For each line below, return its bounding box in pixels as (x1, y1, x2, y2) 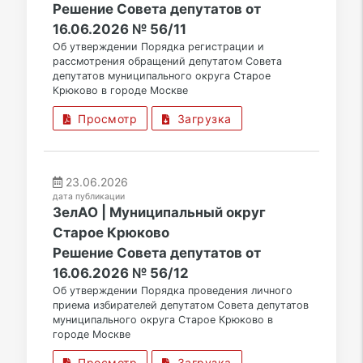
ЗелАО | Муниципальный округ (52, 204, 266, 221)
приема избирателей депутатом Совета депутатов (52, 299, 309, 312)
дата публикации (52, 191, 125, 203)
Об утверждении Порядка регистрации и (52, 41, 264, 53)
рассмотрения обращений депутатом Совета (52, 55, 282, 68)
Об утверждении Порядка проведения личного (52, 284, 293, 297)
